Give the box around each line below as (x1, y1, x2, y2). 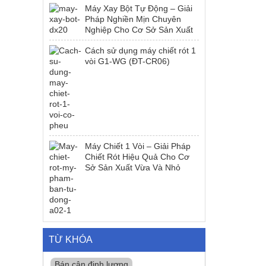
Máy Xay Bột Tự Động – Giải (85, 4, 193, 13)
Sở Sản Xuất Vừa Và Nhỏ (85, 163, 181, 172)
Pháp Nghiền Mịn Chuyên (85, 14, 182, 24)
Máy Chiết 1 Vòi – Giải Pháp (85, 141, 191, 151)
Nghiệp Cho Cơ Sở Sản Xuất (85, 25, 194, 34)
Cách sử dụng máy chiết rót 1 (85, 46, 197, 55)
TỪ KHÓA (49, 235, 93, 245)
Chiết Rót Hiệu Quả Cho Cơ (85, 152, 190, 161)
